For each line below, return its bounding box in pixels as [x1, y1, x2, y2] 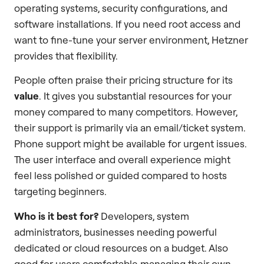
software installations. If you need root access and [14, 17, 240, 30]
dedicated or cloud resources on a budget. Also [14, 241, 228, 254]
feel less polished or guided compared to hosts [14, 169, 227, 182]
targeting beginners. [14, 185, 107, 198]
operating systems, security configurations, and [14, 1, 227, 14]
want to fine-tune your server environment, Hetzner [14, 33, 248, 46]
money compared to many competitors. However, [14, 105, 237, 118]
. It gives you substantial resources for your [39, 90, 232, 103]
